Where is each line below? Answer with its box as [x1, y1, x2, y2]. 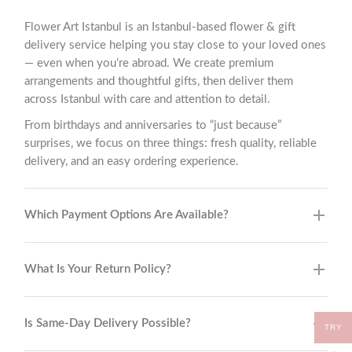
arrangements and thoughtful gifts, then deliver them [24, 75, 293, 87]
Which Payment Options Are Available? [24, 208, 229, 221]
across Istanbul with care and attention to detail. [24, 93, 270, 105]
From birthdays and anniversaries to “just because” [24, 119, 281, 131]
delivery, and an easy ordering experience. [24, 155, 239, 167]
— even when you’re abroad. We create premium [24, 57, 273, 69]
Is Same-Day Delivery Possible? [24, 317, 191, 329]
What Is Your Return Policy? [24, 262, 171, 275]
